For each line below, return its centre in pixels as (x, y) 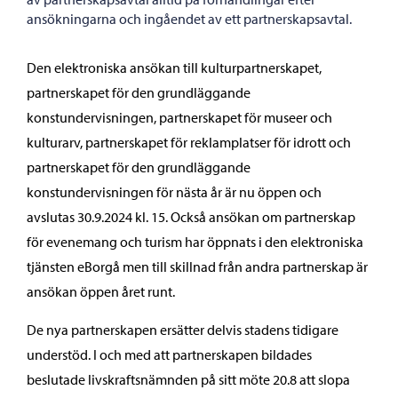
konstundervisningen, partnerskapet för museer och (179, 117)
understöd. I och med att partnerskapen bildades (169, 354)
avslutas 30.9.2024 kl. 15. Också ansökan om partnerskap (191, 217)
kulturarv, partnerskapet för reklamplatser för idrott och (189, 142)
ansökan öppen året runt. (101, 291)
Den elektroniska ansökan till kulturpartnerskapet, (174, 68)
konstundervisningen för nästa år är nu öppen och (174, 192)
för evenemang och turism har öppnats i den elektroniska (195, 242)
